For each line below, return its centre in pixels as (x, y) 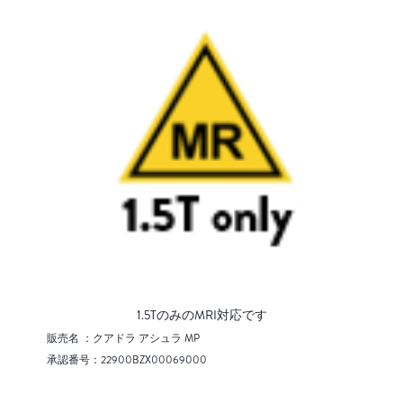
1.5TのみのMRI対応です (201, 316)
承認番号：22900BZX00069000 (126, 360)
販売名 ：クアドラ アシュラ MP (123, 339)
